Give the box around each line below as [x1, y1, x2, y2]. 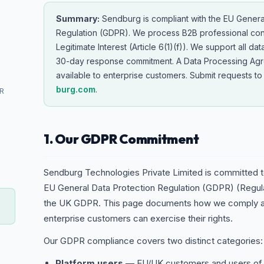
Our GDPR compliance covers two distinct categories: [44, 235, 263, 246]
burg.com [56, 84, 95, 94]
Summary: [56, 14, 100, 24]
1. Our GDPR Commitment [44, 131, 199, 147]
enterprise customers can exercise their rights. [44, 213, 233, 224]
